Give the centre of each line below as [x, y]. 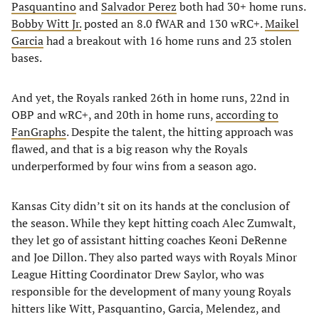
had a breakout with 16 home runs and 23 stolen [168, 41]
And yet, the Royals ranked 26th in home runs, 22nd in [151, 98]
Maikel [282, 23]
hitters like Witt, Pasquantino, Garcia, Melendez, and [146, 308]
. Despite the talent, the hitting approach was [180, 132]
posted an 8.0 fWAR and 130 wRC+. [173, 23]
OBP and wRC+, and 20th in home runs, [114, 115]
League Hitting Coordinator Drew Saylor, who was [138, 274]
